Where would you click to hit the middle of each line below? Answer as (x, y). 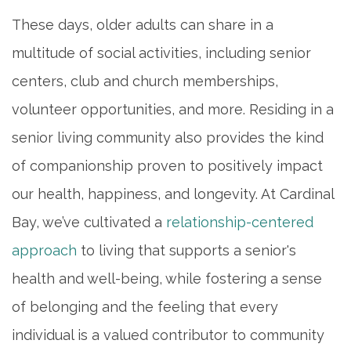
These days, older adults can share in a (143, 24)
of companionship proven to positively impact (167, 165)
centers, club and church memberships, (145, 81)
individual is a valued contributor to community (168, 335)
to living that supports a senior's (186, 250)
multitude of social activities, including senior (161, 52)
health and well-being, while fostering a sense (167, 278)
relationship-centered (240, 222)
